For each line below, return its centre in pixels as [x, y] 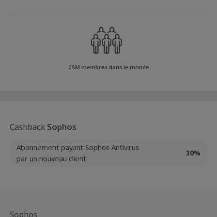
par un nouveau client [51, 158]
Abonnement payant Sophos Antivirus [78, 147]
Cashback [28, 127]
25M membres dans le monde [108, 67]
